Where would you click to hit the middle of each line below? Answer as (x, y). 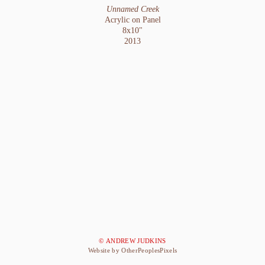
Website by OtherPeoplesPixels (132, 251)
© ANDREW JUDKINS (132, 241)
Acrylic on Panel (132, 20)
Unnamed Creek (132, 9)
